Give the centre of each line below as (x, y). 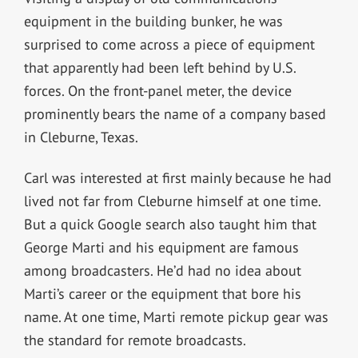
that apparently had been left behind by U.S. (159, 68)
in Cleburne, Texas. (81, 137)
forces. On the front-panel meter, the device (157, 91)
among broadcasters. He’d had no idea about (162, 271)
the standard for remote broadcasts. (136, 340)
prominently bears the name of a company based (175, 114)
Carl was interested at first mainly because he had (177, 178)
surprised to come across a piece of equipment (169, 45)
